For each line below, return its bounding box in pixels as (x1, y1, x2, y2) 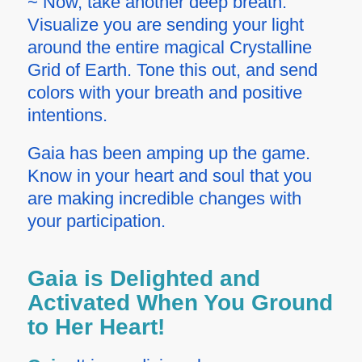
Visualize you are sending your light (27, 15, 304, 36)
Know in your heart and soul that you (27, 166, 312, 187)
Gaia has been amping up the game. (27, 143, 310, 164)
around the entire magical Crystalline (27, 37, 312, 58)
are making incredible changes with (27, 188, 301, 209)
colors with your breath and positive (27, 82, 302, 103)
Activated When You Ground (27, 290, 333, 316)
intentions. (27, 105, 107, 126)
